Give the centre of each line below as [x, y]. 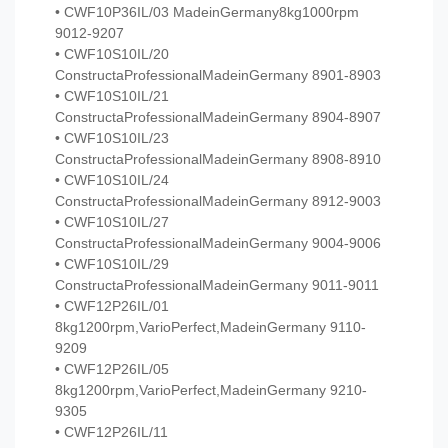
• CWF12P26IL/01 [112, 306]
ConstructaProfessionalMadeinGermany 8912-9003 [218, 201]
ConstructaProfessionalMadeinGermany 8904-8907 [218, 117]
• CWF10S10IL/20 [112, 54]
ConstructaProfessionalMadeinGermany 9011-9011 [217, 285]
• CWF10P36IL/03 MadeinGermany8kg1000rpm [207, 12]
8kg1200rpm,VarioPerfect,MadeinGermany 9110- [210, 327]
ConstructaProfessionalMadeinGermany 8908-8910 [218, 159]
